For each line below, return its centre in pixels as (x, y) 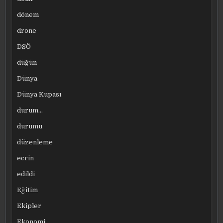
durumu (30, 126)
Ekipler (29, 206)
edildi (26, 174)
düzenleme (35, 142)
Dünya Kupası (39, 94)
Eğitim (28, 190)
